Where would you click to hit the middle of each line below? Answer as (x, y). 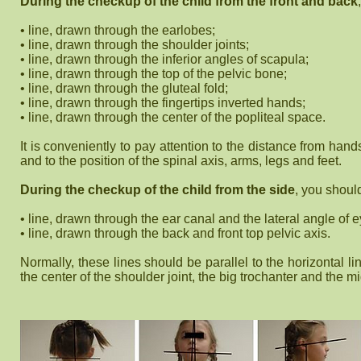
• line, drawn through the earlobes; (118, 30)
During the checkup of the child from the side (158, 190)
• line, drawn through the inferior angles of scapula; (164, 59)
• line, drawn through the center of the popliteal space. (173, 117)
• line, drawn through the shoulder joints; (135, 45)
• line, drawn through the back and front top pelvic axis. (175, 233)
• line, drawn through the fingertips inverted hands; (163, 103)
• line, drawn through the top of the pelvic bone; (154, 74)
